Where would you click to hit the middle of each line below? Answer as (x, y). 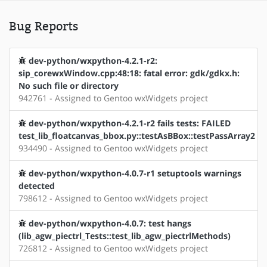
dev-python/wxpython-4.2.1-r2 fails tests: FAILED (130, 123)
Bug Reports (44, 26)
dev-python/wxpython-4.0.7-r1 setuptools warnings (135, 173)
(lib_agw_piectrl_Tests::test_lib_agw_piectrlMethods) (125, 235)
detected (37, 185)
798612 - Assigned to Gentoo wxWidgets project (113, 198)
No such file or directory (69, 85)
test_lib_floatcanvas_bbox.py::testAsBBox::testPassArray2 (137, 135)
